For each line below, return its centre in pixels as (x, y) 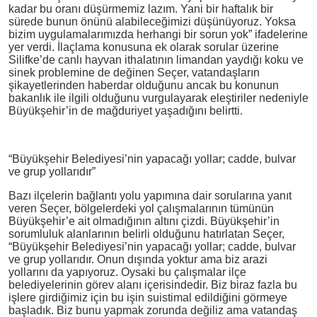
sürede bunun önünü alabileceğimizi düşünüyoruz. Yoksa (152, 21)
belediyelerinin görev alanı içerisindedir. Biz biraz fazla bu (152, 284)
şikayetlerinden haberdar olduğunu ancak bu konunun (143, 85)
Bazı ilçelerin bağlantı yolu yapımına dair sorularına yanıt (150, 195)
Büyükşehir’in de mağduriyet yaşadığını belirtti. (125, 110)
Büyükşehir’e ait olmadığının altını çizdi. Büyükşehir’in (144, 221)
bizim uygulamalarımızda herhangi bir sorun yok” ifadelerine (158, 34)
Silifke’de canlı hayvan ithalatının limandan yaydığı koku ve (156, 59)
